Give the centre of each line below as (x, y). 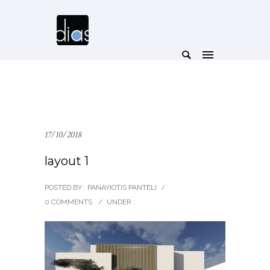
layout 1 (67, 161)
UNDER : (121, 202)
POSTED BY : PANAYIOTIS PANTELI (101, 187)
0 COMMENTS (68, 202)
